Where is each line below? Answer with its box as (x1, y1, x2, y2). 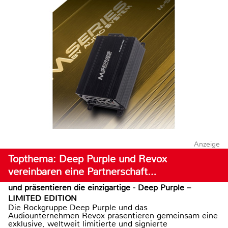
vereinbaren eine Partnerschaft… (8, 165, 156, 178)
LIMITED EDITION (8, 193, 77, 204)
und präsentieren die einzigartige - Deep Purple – (8, 182, 191, 193)
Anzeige (193, 139, 220, 149)
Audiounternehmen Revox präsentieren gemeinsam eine (8, 210, 218, 221)
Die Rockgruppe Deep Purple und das (8, 202, 148, 213)
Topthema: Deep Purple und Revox (8, 153, 167, 165)
